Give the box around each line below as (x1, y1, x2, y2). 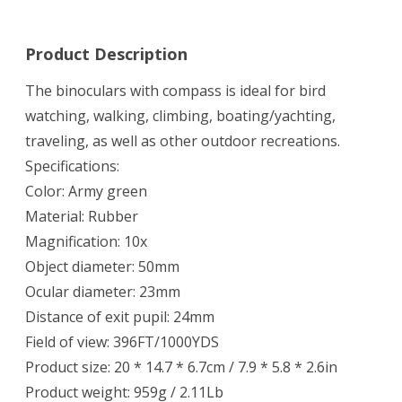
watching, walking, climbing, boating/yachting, (25, 106, 336, 127)
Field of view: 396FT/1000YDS (25, 332, 219, 353)
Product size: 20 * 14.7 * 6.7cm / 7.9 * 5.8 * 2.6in (25, 357, 337, 378)
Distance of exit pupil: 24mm (25, 307, 214, 328)
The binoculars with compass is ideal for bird (25, 81, 326, 101)
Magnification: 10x (25, 232, 147, 252)
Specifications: (25, 156, 119, 177)
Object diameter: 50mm (25, 257, 179, 277)
